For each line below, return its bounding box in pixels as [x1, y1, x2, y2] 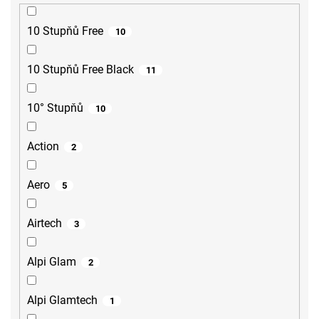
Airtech [27, 216, 62, 231]
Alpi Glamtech [27, 293, 98, 308]
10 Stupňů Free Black [27, 63, 134, 77]
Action [27, 140, 59, 154]
